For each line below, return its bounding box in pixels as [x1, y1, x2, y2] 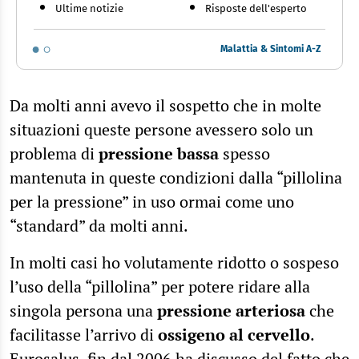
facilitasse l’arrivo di [10, 323, 158, 345]
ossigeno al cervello [158, 323, 310, 345]
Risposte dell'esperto [204, 2, 307, 14]
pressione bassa [99, 142, 219, 164]
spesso [219, 142, 270, 164]
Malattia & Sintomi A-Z [220, 43, 322, 55]
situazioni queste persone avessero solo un [10, 118, 313, 140]
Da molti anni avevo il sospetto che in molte [10, 94, 321, 116]
